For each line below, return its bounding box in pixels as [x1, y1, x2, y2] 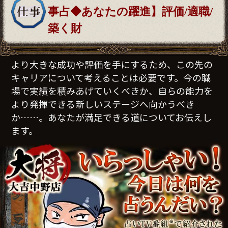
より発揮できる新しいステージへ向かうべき [11, 97, 195, 111]
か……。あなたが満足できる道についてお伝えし [11, 110, 212, 124]
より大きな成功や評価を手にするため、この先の [11, 58, 213, 71]
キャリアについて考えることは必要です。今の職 [11, 71, 211, 84]
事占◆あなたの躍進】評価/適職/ [48, 5, 213, 18]
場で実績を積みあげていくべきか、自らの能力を [11, 84, 213, 98]
